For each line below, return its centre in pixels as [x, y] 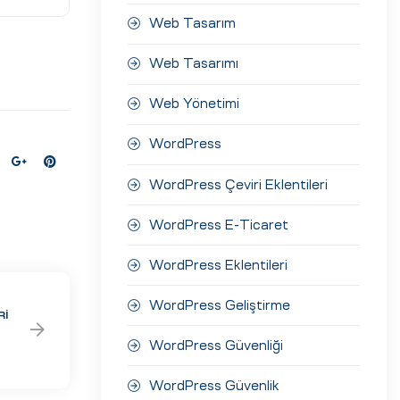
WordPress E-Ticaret [219, 225]
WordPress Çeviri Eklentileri [238, 184]
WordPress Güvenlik [214, 385]
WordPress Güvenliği [216, 345]
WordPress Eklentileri [218, 265]
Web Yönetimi [194, 104]
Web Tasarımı [194, 64]
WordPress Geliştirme [220, 305]
